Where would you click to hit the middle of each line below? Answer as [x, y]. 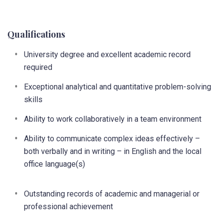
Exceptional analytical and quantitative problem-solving [118, 87]
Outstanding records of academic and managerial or [112, 194]
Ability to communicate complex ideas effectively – [112, 139]
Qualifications [36, 34]
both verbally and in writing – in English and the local [113, 151]
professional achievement [68, 207]
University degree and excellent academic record [107, 55]
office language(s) [55, 164]
